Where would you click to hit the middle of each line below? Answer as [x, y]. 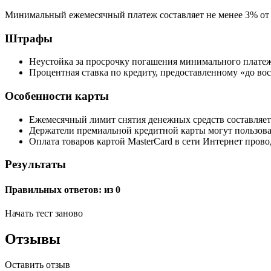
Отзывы [33, 239]
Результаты [35, 165]
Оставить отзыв [38, 264]
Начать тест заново [44, 213]
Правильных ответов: [54, 189]
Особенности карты [57, 96]
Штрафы [29, 38]
